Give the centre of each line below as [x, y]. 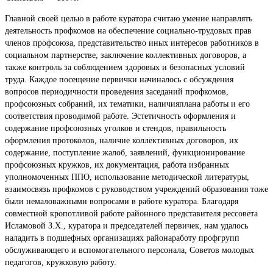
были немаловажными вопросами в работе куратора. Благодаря [122, 202]
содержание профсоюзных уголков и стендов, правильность [115, 129]
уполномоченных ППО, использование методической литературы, [127, 177]
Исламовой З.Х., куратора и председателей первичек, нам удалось [126, 226]
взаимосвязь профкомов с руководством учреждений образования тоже [136, 190]
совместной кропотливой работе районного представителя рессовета [131, 214]
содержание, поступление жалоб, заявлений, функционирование [125, 153]
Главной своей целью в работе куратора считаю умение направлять [129, 19]
